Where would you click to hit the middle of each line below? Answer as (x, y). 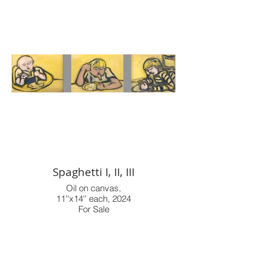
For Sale (94, 209)
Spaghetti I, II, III (94, 172)
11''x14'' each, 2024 (94, 198)
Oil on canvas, (94, 188)
